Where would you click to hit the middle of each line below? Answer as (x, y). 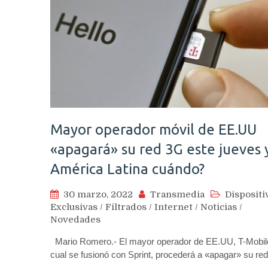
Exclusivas (74, 207)
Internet (173, 207)
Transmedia (177, 194)
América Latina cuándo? (127, 169)
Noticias (219, 207)
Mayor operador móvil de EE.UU (153, 129)
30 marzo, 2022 (98, 194)
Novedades (75, 219)
